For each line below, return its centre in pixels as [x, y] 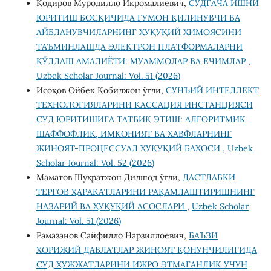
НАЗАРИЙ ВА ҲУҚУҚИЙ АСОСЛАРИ [111, 206]
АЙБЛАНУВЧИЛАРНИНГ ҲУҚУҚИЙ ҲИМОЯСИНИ [139, 32]
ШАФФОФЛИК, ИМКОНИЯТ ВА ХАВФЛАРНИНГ [134, 133]
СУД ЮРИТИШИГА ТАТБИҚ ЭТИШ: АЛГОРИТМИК [141, 119]
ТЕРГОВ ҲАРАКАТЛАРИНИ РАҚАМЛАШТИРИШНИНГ [145, 191]
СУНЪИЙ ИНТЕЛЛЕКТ [212, 90]
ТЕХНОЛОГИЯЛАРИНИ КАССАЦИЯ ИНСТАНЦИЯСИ [144, 104]
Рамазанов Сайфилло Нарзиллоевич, [112, 235]
